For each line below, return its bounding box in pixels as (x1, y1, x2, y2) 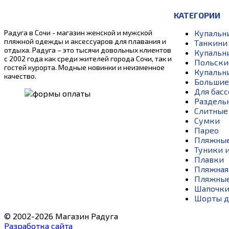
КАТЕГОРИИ (174, 10, 220, 20)
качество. (4, 71, 36, 80)
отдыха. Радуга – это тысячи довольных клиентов (4, 45, 171, 54)
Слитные (194, 105, 228, 116)
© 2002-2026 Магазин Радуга (4, 211, 118, 221)
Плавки (194, 154, 224, 164)
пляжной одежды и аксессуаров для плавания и (4, 36, 166, 45)
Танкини (194, 37, 227, 48)
